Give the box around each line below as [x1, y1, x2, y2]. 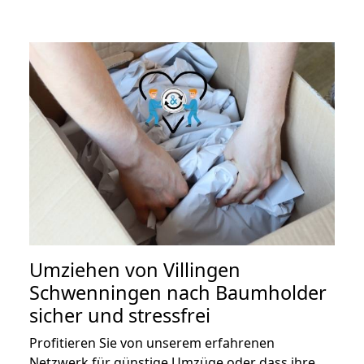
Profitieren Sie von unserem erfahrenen [29, 334, 275, 353]
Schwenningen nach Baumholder [29, 279, 327, 306]
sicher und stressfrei [29, 302, 210, 329]
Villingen [163, 257, 240, 284]
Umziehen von [29, 257, 163, 284]
